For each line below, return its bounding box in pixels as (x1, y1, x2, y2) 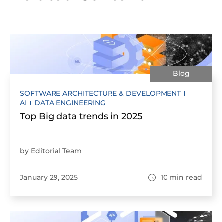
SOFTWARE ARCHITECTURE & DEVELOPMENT (20, 89, 181, 98)
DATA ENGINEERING (34, 98, 106, 107)
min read (169, 173, 202, 182)
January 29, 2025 (20, 173, 78, 182)
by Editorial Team (20, 146, 82, 155)
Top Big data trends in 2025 (20, 111, 142, 122)
